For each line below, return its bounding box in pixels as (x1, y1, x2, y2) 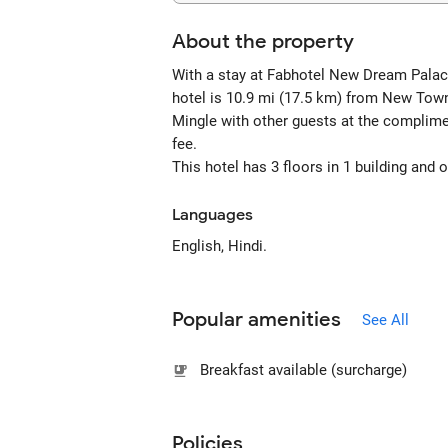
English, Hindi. (172, 237, 267, 255)
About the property (172, 29, 354, 54)
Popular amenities (172, 307, 341, 332)
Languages (172, 205, 253, 225)
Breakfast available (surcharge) (200, 361, 407, 379)
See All (362, 310, 409, 329)
